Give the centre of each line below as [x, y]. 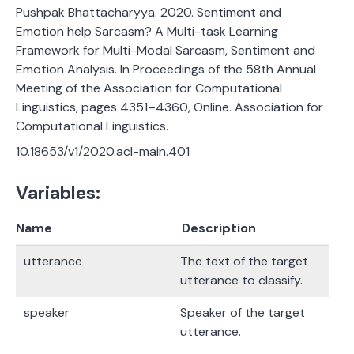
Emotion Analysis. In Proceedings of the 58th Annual [166, 70]
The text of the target [244, 262]
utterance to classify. [241, 281]
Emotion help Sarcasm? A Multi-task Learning [147, 32]
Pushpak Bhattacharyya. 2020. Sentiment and [149, 13]
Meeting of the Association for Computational [149, 88]
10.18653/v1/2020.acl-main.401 [103, 152]
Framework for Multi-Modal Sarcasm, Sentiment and [166, 51]
